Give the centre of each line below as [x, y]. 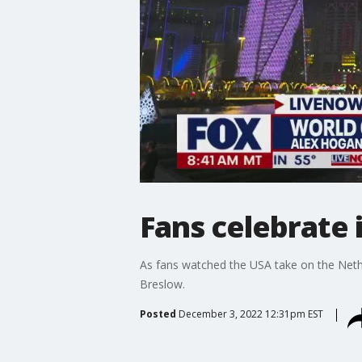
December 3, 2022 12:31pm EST [250, 314]
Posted [158, 314]
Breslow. [162, 284]
